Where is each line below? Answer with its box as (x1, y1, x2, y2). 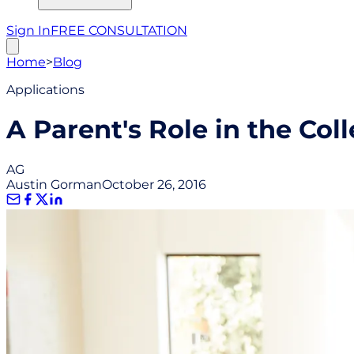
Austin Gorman (6, 176, 102, 192)
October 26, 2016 (102, 176, 206, 192)
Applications (6, 82, 85, 97)
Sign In (6, 23, 51, 38)
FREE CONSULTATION (51, 23, 187, 38)
